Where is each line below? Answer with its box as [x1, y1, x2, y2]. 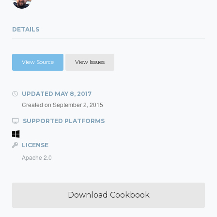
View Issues [75, 59, 105, 65]
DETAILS [12, 26, 39, 33]
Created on [22, 100, 53, 108]
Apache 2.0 [22, 153, 52, 161]
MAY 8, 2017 [55, 90, 92, 97]
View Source [22, 59, 54, 65]
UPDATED [20, 90, 55, 97]
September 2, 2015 [53, 100, 103, 108]
